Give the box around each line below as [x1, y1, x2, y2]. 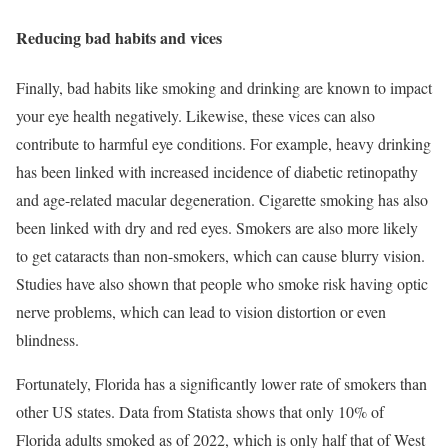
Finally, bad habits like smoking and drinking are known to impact [16, 76, 432, 98]
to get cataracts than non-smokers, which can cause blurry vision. [16, 244, 425, 266]
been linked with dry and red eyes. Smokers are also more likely [16, 216, 418, 238]
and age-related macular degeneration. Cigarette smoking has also [16, 188, 428, 210]
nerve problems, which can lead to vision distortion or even [16, 300, 386, 322]
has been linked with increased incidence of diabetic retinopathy [16, 160, 418, 182]
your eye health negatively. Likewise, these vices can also [16, 104, 375, 126]
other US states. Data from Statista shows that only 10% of [16, 400, 384, 422]
